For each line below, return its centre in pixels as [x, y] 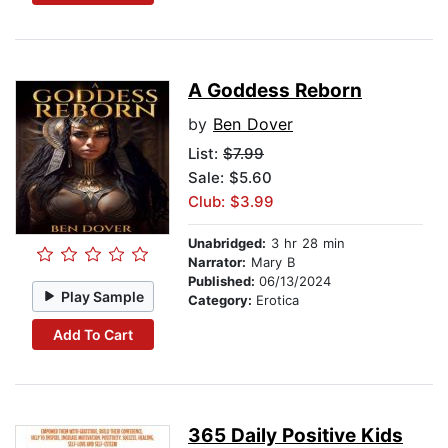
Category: [222, 300]
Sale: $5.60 [230, 178]
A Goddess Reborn [275, 91]
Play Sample [103, 296]
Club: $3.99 [231, 202]
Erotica [277, 300]
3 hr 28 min [305, 243]
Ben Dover [253, 124]
